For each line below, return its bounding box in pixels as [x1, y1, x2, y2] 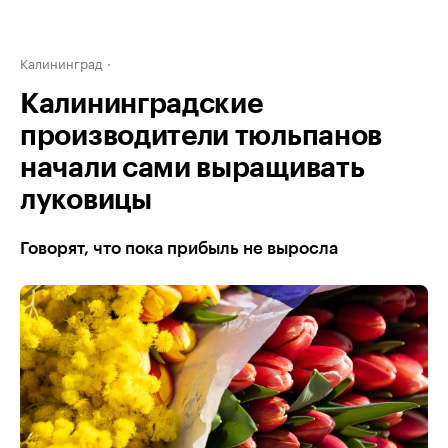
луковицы [20, 186, 152, 214]
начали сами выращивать [20, 154, 365, 182]
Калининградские [20, 90, 263, 118]
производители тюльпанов [20, 122, 383, 150]
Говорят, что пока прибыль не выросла [20, 240, 338, 257]
